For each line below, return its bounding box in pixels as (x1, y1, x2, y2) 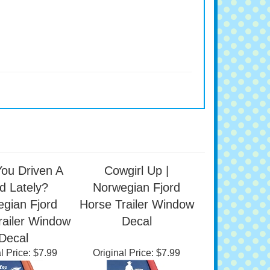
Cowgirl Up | (104, 193, 169, 206)
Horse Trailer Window (79, 227, 194, 240)
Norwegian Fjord (93, 210, 180, 223)
